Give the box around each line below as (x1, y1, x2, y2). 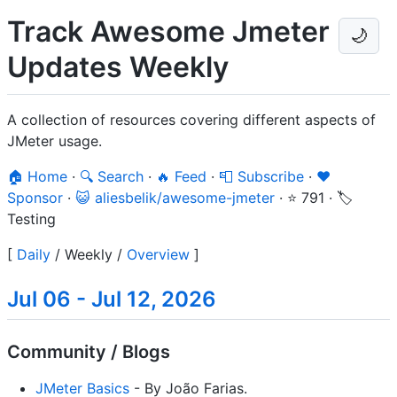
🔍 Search (80, 167, 144, 185)
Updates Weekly (7, 50, 229, 84)
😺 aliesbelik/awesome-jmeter (75, 188, 275, 206)
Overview (127, 245, 190, 263)
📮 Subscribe (219, 167, 304, 185)
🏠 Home (7, 167, 67, 185)
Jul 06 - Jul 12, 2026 (7, 285, 216, 312)
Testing (7, 209, 56, 228)
